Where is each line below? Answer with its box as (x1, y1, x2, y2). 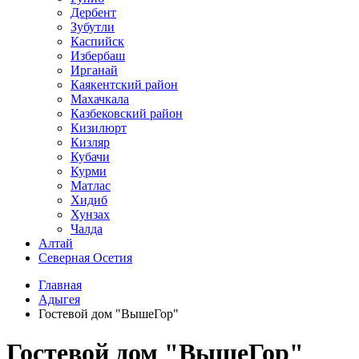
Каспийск (71, 34, 124, 48)
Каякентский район (71, 78, 178, 91)
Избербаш (71, 49, 125, 63)
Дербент (71, 6, 116, 19)
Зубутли (71, 20, 115, 34)
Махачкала (71, 92, 129, 106)
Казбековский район (71, 107, 183, 120)
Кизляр (71, 135, 110, 149)
